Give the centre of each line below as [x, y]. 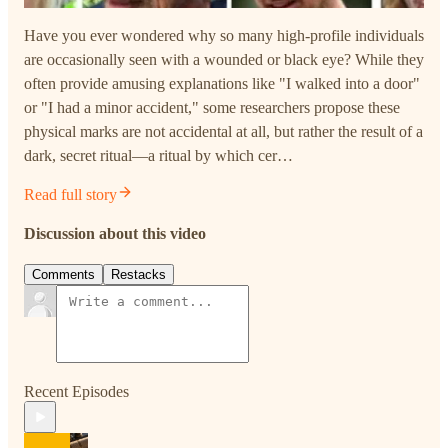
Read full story [70, 194]
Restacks [138, 275]
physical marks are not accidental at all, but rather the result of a [223, 131]
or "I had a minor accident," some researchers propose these [212, 107]
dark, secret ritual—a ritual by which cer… [158, 155]
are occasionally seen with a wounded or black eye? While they [224, 59]
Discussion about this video [115, 233]
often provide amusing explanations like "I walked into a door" [222, 83]
